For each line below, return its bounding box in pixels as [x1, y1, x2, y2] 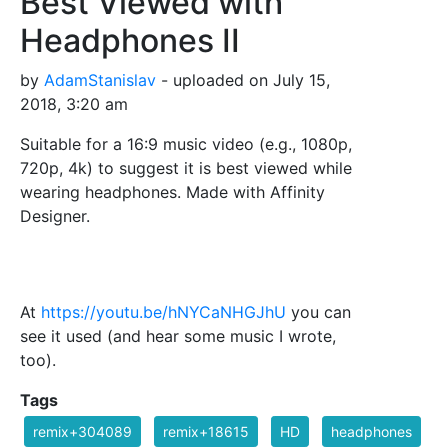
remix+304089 [33, 423, 132, 441]
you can [286, 302, 351, 323]
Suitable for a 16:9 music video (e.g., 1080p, [20, 134, 352, 155]
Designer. [20, 206, 90, 227]
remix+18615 [163, 423, 249, 441]
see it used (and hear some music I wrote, [20, 326, 336, 347]
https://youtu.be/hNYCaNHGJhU [41, 302, 286, 323]
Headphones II [20, 21, 240, 61]
